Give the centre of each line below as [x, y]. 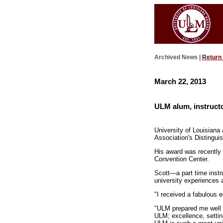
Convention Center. [181, 159]
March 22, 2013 [180, 81]
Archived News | [178, 57]
